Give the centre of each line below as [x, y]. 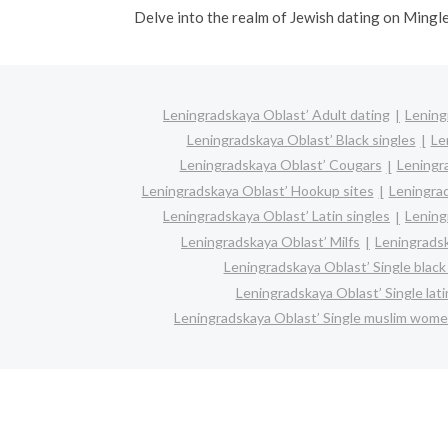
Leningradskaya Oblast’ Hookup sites [257, 190]
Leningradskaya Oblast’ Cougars [280, 165]
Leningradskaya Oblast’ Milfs [270, 241]
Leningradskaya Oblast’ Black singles [301, 139]
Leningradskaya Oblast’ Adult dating [276, 114]
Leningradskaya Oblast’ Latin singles [276, 216]
